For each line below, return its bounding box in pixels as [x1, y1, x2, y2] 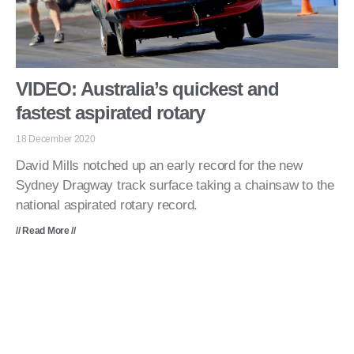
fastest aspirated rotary [16, 101, 205, 123]
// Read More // [16, 224, 76, 236]
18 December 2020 [16, 133, 96, 145]
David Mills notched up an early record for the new [16, 157, 303, 173]
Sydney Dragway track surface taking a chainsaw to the [16, 177, 334, 193]
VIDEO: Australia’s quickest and [16, 77, 280, 100]
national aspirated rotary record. [16, 197, 198, 213]
